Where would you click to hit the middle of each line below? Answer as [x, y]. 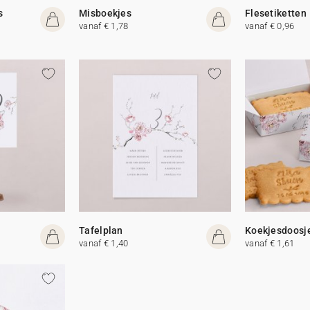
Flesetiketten [275, 13]
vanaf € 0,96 [270, 26]
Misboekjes [106, 13]
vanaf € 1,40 [104, 243]
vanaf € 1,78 [104, 26]
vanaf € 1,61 [270, 243]
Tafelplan [101, 230]
